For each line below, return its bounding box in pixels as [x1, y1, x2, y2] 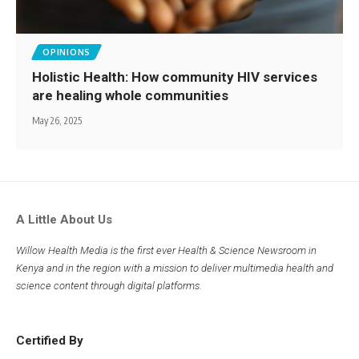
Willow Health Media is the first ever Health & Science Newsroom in [16, 244, 317, 257]
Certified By [16, 333, 83, 349]
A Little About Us [16, 212, 112, 228]
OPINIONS [42, 46, 91, 57]
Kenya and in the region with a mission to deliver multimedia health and [16, 262, 333, 275]
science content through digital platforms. [16, 280, 204, 292]
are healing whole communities [32, 87, 232, 103]
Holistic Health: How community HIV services [32, 68, 318, 85]
